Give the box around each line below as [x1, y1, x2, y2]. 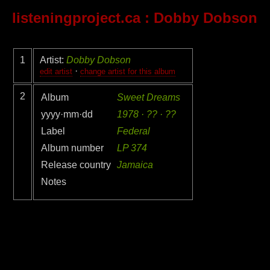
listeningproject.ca [12, 10, 140, 27]
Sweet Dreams [117, 92, 180, 103]
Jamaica [117, 160, 153, 171]
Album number [41, 143, 104, 154]
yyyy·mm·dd [41, 109, 93, 120]
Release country [41, 160, 111, 171]
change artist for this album [80, 67, 175, 77]
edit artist [40, 67, 72, 77]
